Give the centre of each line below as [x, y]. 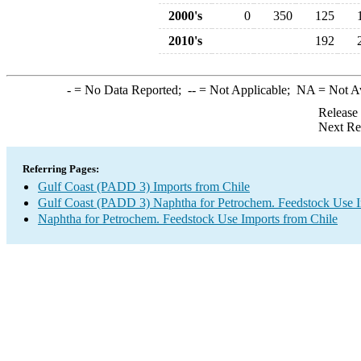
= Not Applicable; [246, 90]
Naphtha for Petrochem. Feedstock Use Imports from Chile [188, 219]
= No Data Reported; [129, 90]
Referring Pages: [61, 169]
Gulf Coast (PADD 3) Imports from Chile [144, 187]
